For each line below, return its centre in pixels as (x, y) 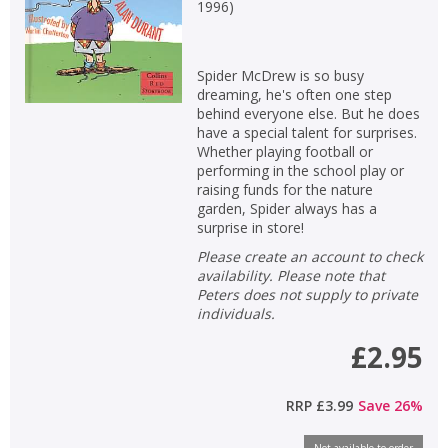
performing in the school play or (300, 170)
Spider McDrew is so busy (280, 75)
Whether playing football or (284, 151)
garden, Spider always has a (286, 208)
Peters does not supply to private (307, 294)
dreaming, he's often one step (294, 94)
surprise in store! (250, 227)
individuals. (235, 313)
